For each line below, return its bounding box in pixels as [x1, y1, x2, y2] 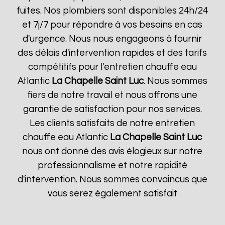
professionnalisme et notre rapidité [37, 161, 187, 170]
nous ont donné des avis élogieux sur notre [22, 147, 203, 156]
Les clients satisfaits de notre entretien [30, 119, 195, 128]
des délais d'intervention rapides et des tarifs [18, 48, 207, 58]
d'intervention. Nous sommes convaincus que [17, 175, 207, 184]
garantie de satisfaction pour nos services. [23, 104, 202, 114]
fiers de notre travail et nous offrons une [27, 90, 197, 100]
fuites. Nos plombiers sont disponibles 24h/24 [17, 6, 208, 16]
